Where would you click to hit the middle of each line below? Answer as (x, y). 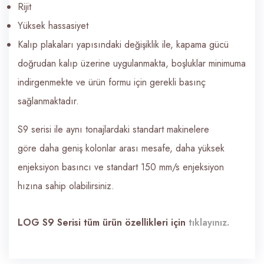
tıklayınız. (209, 223)
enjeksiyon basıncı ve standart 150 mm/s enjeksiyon (121, 167)
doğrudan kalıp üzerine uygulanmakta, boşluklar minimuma (132, 64)
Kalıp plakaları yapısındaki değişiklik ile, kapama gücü (123, 45)
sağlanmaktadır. (48, 101)
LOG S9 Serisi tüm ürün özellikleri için (103, 223)
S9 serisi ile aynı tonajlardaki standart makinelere (113, 130)
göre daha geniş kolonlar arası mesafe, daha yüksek (121, 148)
